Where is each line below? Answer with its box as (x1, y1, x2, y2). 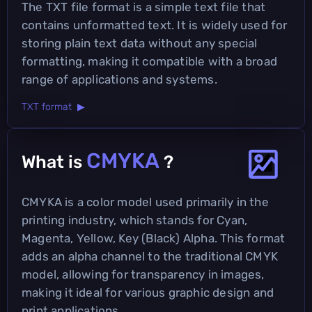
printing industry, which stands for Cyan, (22, 212, 248, 227)
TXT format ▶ (22, 100, 85, 113)
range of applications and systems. (22, 72, 217, 86)
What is (22, 151, 86, 172)
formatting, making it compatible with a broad (22, 54, 278, 68)
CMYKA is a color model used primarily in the (22, 194, 269, 209)
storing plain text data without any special (22, 36, 258, 50)
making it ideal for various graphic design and (22, 285, 274, 299)
